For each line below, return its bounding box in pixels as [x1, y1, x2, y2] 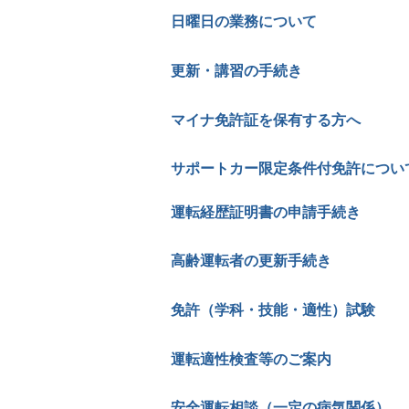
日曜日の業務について [171, 14, 317, 30]
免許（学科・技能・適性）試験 [171, 301, 375, 318]
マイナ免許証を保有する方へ [171, 111, 361, 128]
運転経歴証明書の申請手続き [171, 204, 361, 220]
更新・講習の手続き [171, 62, 302, 79]
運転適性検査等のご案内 [171, 351, 331, 367]
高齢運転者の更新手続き [171, 253, 331, 269]
